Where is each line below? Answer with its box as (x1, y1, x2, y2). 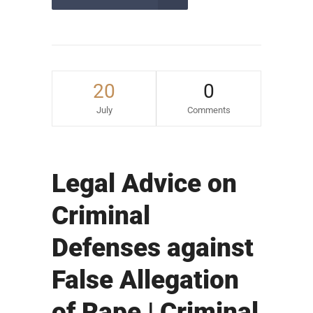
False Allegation (52, 265, 239, 296)
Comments (187, 105, 231, 116)
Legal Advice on (52, 168, 237, 199)
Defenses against (52, 233, 254, 263)
